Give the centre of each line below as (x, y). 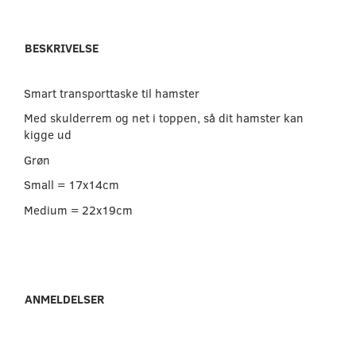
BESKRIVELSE (62, 47)
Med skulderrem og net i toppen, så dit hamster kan (164, 118)
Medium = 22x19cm (78, 209)
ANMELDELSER (64, 299)
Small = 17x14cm (72, 185)
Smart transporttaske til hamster (112, 93)
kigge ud (48, 135)
